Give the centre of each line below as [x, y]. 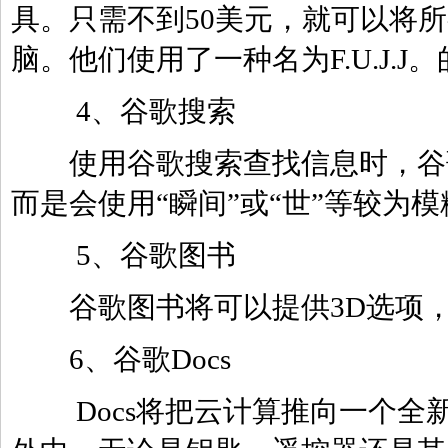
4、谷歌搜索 [123, 111]
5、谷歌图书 [123, 255]
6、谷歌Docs [121, 359]
